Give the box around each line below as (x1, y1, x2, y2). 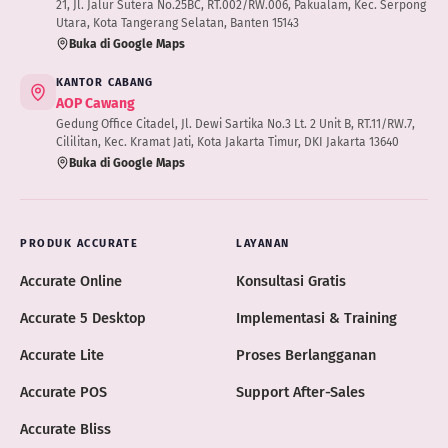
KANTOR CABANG (55, 75, 154, 89)
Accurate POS (19, 382, 107, 401)
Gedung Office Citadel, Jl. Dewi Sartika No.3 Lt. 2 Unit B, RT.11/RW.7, (55, 116, 415, 131)
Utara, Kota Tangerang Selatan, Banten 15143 (55, 15, 299, 30)
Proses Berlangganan (236, 345, 376, 364)
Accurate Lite (19, 345, 104, 364)
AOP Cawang (55, 94, 135, 112)
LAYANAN (236, 236, 290, 250)
